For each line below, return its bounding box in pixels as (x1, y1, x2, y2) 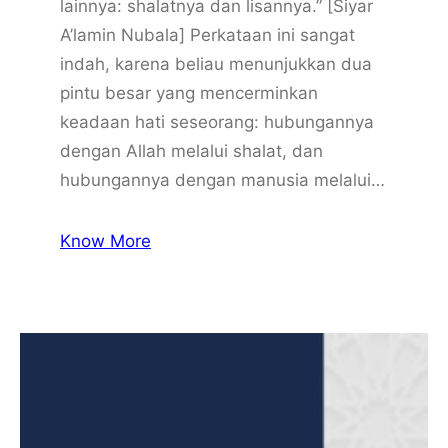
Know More (60, 230, 151, 251)
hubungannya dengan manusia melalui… (60, 169, 385, 190)
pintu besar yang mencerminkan (60, 82, 318, 103)
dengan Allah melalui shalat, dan (60, 140, 323, 161)
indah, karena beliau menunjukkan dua (60, 53, 372, 74)
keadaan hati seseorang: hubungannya (60, 111, 374, 132)
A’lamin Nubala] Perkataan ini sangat (60, 24, 355, 45)
